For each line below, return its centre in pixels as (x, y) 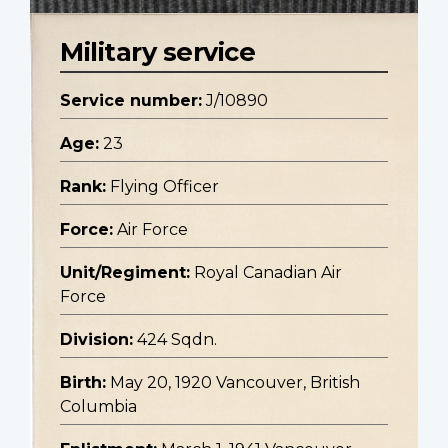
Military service (157, 52)
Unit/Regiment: (125, 273)
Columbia (98, 407)
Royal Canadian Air (268, 273)
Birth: (83, 383)
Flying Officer (164, 187)
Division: (96, 340)
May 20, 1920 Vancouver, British (235, 383)
